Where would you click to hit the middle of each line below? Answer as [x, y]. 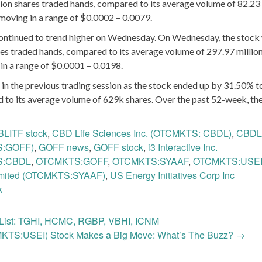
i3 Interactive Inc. [183, 147]
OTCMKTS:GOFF [72, 161]
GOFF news [64, 147]
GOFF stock [118, 147]
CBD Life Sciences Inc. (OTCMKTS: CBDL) [142, 133]
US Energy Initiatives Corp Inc [172, 175]
